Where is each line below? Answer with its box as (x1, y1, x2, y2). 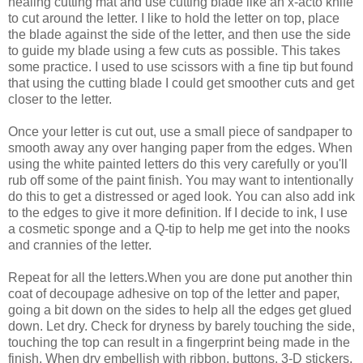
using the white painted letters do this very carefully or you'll (8, 157, 348, 172)
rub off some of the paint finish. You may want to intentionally (8, 173, 353, 188)
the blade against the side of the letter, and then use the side (8, 28, 351, 42)
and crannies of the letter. (8, 238, 152, 253)
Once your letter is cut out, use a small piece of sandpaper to (8, 125, 352, 139)
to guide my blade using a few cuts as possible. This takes (8, 44, 340, 58)
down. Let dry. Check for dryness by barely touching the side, (8, 319, 355, 334)
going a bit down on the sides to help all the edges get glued (8, 303, 352, 318)
